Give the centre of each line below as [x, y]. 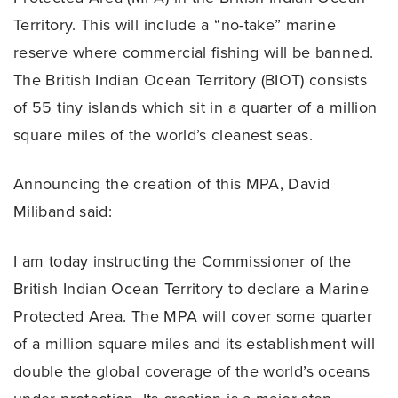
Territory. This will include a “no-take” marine [175, 24]
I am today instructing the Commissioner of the [183, 262]
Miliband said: [63, 212]
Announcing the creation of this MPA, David [172, 184]
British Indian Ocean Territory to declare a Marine [191, 289]
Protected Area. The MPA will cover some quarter [193, 317]
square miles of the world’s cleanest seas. [163, 135]
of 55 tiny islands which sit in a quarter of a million [195, 107]
